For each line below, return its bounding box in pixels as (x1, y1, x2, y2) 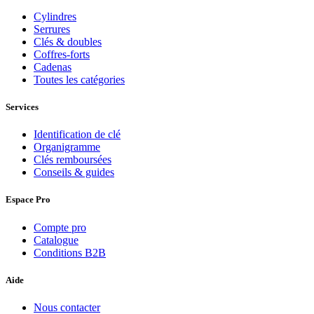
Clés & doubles (34, 35, 102, 48)
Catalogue (34, 233, 78, 246)
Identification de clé (34, 128, 121, 141)
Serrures (34, 22, 70, 35)
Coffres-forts (34, 48, 90, 60)
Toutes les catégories (34, 73, 125, 86)
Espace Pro (6, 194, 50, 205)
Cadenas (34, 60, 71, 73)
